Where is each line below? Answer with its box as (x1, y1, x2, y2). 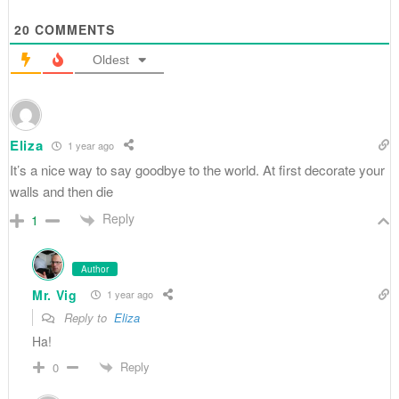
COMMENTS (29, 20, 115, 39)
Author (80, 262, 109, 275)
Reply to (60, 308, 114, 326)
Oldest (92, 53, 129, 68)
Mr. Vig (31, 285, 77, 304)
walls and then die (9, 182, 113, 201)
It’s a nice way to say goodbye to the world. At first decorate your (9, 160, 385, 180)
